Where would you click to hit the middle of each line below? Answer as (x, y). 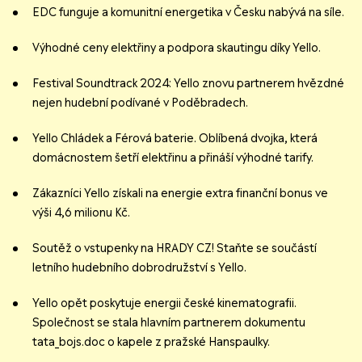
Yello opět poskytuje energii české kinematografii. (164, 303)
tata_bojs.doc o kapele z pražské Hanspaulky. (151, 342)
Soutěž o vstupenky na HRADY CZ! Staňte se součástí (175, 248)
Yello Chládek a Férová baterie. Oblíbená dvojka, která (175, 139)
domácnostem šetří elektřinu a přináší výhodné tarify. (173, 158)
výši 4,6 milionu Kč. (81, 213)
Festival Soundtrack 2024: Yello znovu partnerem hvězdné (188, 84)
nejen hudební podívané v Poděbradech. (140, 103)
